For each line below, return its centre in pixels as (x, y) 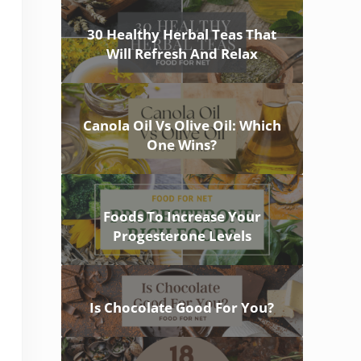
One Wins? (182, 145)
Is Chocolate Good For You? (182, 308)
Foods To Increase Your (182, 217)
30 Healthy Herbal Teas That (182, 35)
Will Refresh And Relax (182, 54)
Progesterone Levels (182, 236)
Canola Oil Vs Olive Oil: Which (182, 126)
